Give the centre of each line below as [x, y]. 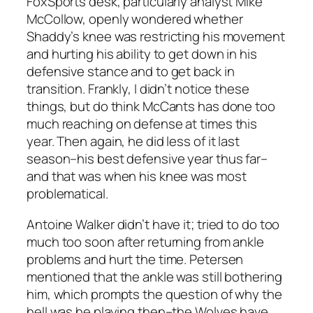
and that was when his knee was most [137, 176]
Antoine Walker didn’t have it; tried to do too [153, 224]
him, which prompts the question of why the [154, 294]
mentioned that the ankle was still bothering [154, 276]
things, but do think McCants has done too [151, 107]
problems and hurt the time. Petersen [135, 259]
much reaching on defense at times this [142, 124]
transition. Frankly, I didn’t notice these [138, 89]
